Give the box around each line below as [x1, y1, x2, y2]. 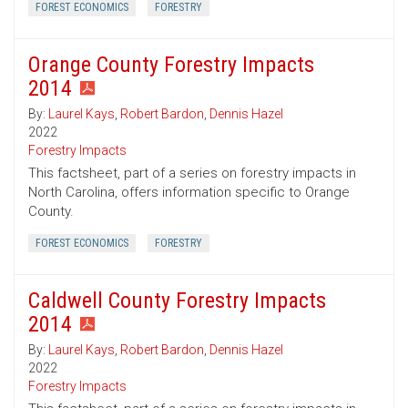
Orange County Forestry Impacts [28, 52, 314, 78]
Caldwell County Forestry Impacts [28, 288, 326, 314]
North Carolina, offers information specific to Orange [28, 184, 350, 201]
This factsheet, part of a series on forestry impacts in [28, 165, 356, 182]
